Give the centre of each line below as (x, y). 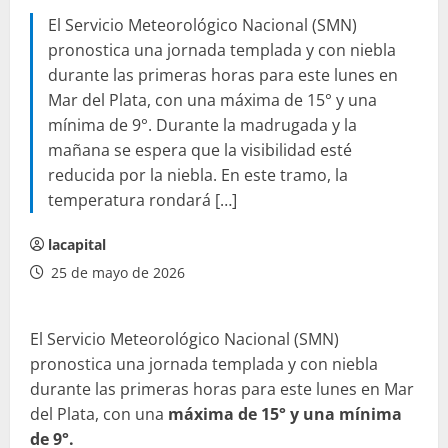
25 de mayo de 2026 (116, 273)
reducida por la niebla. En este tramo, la (198, 175)
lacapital (77, 245)
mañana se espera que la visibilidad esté (200, 150)
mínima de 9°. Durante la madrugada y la (202, 125)
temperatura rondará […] (142, 200)
